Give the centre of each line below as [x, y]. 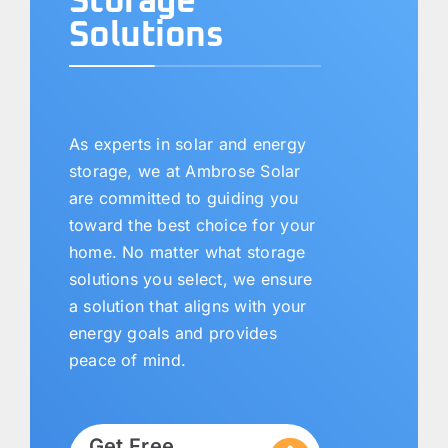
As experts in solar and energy [187, 144]
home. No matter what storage [187, 252]
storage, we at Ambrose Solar [184, 171]
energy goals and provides [172, 333]
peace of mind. [127, 360]
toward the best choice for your [192, 225]
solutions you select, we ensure [190, 279]
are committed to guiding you [183, 198]
